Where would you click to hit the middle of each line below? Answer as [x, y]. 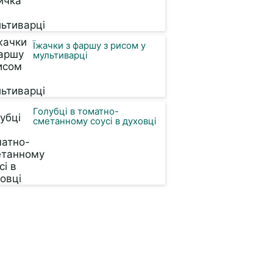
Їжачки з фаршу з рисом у [89, 45]
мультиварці [60, 55]
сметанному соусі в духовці [95, 121]
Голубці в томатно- [76, 111]
